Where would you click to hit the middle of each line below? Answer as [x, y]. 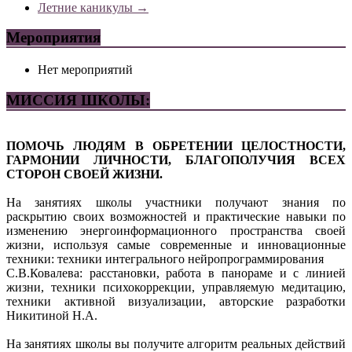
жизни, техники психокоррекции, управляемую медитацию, [176, 288]
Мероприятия [53, 38]
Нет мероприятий [85, 69]
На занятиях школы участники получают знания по [176, 203]
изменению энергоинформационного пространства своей [176, 231]
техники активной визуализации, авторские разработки [176, 302]
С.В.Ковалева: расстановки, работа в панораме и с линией [176, 273]
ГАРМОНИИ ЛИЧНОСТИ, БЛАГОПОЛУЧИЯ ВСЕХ [176, 160]
